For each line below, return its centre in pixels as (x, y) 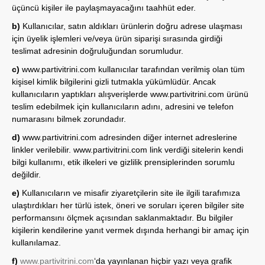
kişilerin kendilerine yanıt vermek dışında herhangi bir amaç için (130, 230)
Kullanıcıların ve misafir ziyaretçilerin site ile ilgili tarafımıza (131, 193)
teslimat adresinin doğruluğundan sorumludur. (98, 51)
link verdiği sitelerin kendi (195, 150)
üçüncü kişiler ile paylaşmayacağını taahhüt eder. (104, 8)
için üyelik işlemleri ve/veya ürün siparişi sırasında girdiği (117, 38)
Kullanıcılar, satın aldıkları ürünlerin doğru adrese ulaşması (131, 26)
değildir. (26, 174)
